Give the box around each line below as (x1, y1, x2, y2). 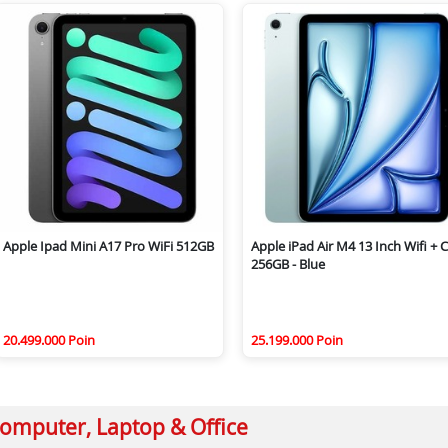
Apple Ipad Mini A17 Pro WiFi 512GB (3, 237, 214, 256)
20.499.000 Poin (3, 330, 95, 349)
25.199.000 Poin (251, 330, 343, 349)
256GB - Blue (251, 255, 325, 274)
